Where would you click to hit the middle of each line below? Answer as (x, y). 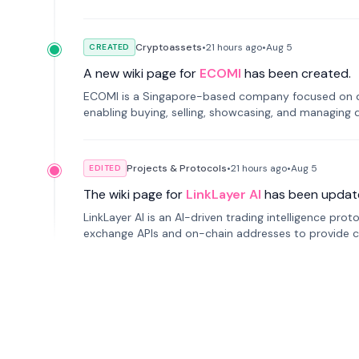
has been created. (298, 73)
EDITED (105, 168)
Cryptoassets (168, 47)
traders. (104, 249)
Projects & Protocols (177, 168)
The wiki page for (133, 194)
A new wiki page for (140, 73)
